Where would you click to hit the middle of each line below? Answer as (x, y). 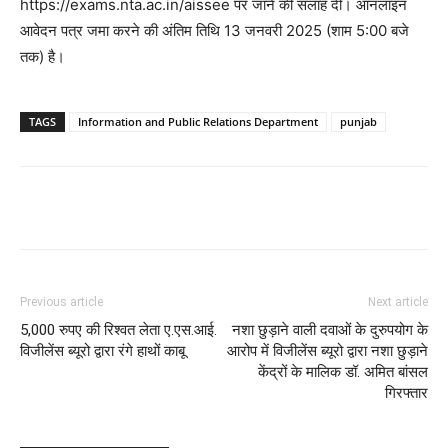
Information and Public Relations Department (198, 121)
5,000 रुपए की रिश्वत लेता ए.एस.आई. (118, 330)
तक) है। (42, 56)
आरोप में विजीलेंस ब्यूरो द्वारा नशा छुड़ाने (327, 351)
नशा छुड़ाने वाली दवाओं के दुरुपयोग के (330, 330)
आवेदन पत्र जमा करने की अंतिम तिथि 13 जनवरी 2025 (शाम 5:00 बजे (214, 30)
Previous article (61, 302)
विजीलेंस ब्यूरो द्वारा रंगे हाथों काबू (102, 351)
